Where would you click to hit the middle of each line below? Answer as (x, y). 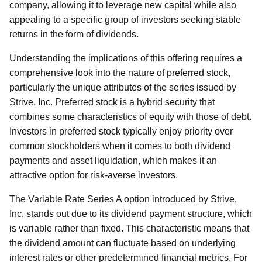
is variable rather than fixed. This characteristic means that (129, 228)
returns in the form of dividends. (74, 34)
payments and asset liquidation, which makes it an (113, 161)
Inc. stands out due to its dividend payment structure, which (131, 214)
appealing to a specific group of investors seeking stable (125, 20)
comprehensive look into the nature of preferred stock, (120, 73)
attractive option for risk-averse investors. (94, 175)
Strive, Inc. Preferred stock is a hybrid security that (112, 102)
